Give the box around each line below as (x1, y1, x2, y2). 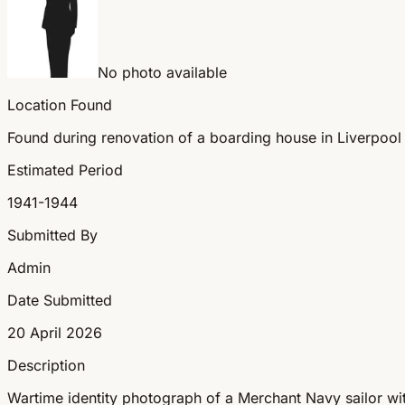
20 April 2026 (7, 323, 102, 342)
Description (7, 355, 85, 374)
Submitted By (7, 225, 98, 244)
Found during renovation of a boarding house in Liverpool (7, 127, 401, 146)
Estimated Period (7, 160, 123, 179)
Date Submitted (7, 290, 112, 309)
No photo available (98, 62, 227, 81)
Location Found (7, 95, 112, 114)
